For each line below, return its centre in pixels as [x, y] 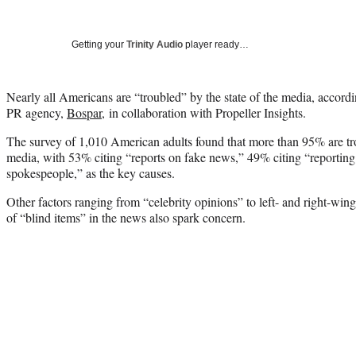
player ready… [216, 44]
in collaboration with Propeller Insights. [205, 112]
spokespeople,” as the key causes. [91, 172]
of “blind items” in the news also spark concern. [126, 217]
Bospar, [86, 112]
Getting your [99, 44]
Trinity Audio [155, 44]
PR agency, [37, 112]
